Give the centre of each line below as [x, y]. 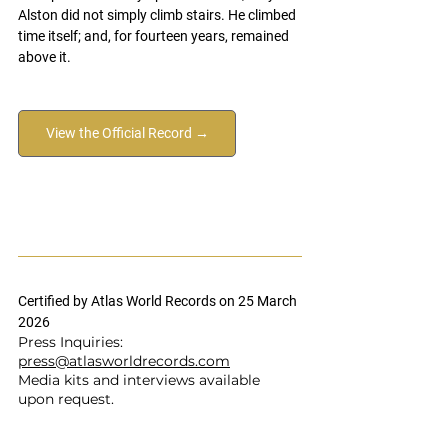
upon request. [66, 399]
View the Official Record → [127, 133]
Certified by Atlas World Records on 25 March [159, 301]
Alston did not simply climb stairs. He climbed [158, 15]
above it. [44, 57]
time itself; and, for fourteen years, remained [155, 36]
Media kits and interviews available [141, 380]
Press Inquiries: [72, 342]
